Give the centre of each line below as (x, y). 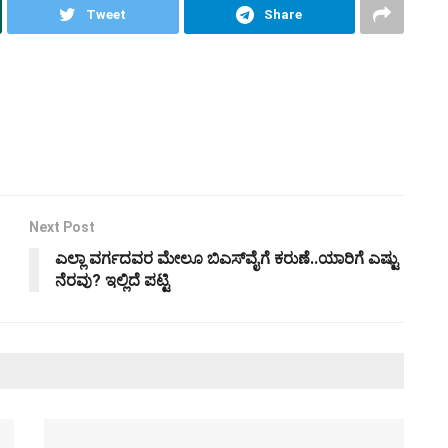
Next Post (62, 227)
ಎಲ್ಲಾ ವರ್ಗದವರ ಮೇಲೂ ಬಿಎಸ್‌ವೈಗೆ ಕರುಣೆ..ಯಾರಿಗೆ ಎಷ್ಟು (226, 259)
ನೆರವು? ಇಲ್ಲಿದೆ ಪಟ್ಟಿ (112, 281)
